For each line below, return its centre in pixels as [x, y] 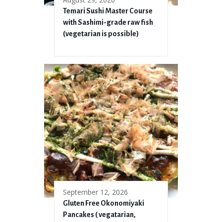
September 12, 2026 [95, 192]
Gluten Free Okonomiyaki [104, 203]
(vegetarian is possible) [101, 34]
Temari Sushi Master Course [108, 11]
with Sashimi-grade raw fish [108, 23]
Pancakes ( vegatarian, [99, 215]
